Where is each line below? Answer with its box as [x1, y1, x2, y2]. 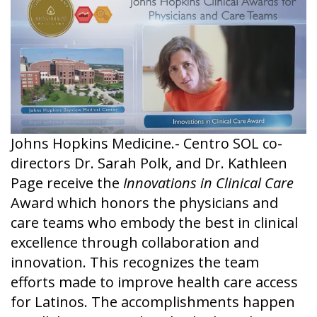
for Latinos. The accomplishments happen [11, 292, 295, 312]
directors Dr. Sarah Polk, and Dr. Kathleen [11, 154, 287, 173]
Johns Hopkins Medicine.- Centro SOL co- [11, 134, 282, 154]
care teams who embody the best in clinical [11, 213, 298, 233]
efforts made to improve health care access [11, 272, 298, 292]
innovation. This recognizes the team [11, 253, 259, 272]
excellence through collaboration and [11, 233, 259, 253]
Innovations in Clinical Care [123, 173, 294, 193]
